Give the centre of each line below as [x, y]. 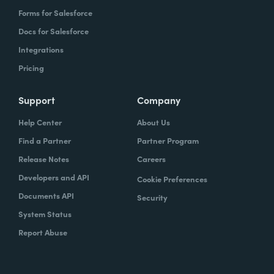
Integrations [41, 49]
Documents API [46, 195]
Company [159, 99]
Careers [151, 158]
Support [37, 99]
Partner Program [168, 140]
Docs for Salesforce [54, 31]
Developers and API [54, 177]
